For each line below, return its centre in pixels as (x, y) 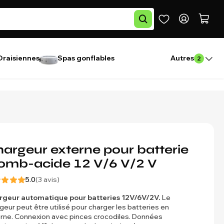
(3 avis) (47, 179)
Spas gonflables (86, 58)
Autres (182, 58)
